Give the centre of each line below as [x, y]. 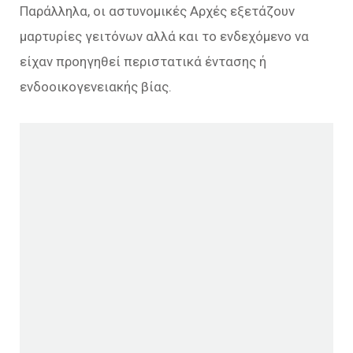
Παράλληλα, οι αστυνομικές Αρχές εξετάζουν [157, 11]
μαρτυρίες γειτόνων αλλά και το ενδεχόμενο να [164, 36]
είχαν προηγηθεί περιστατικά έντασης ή [143, 61]
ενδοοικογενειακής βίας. [96, 86]
